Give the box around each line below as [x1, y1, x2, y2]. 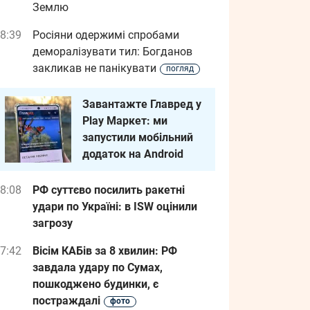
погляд [166, 64, 194, 73]
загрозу [33, 217, 73, 230]
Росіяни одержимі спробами [33, 28, 179, 42]
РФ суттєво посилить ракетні [33, 183, 185, 197]
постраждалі [33, 294, 100, 307]
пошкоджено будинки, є [33, 277, 158, 291]
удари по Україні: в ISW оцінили [33, 200, 197, 213]
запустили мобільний [82, 131, 193, 144]
